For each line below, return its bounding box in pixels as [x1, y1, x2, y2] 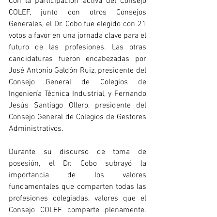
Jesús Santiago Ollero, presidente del [9, 100, 146, 110]
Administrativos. [9, 124, 63, 134]
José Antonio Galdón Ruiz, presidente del [9, 65, 146, 76]
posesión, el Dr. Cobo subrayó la [9, 158, 146, 169]
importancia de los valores [9, 170, 146, 180]
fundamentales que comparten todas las [9, 182, 146, 192]
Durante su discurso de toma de [9, 147, 146, 157]
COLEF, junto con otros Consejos [9, 7, 146, 17]
